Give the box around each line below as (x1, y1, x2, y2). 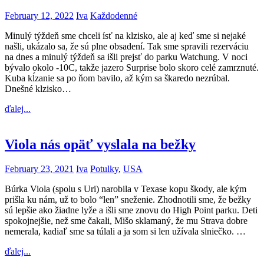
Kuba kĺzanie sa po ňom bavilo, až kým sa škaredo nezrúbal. (5, 72, 232, 83)
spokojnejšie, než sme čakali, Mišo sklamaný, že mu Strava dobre (5, 216, 247, 226)
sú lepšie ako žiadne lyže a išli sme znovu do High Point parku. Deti (5, 205, 258, 216)
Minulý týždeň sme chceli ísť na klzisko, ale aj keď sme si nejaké (5, 30, 246, 41)
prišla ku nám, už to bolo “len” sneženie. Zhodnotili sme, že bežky (5, 194, 251, 205)
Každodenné (90, 10, 137, 21)
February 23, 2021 (5, 164, 74, 174)
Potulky (90, 164, 118, 174)
